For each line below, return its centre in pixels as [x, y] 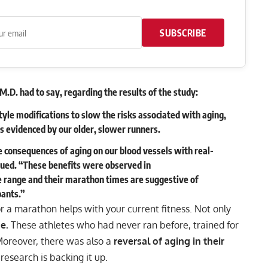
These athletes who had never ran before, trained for [124, 225]
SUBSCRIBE [183, 32]
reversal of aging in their [169, 241]
